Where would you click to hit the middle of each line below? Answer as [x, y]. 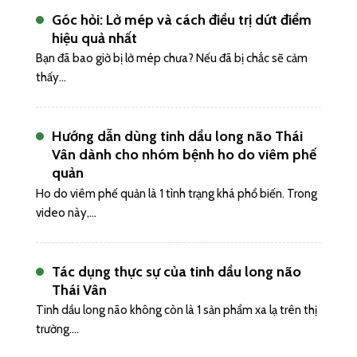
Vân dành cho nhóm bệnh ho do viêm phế [184, 155]
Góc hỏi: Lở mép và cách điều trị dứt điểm [182, 20]
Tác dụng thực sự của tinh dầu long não [177, 271]
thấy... [51, 78]
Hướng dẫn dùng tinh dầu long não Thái [177, 137]
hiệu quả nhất [94, 38]
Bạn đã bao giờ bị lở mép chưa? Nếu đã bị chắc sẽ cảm [172, 59]
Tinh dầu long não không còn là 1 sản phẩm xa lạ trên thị [177, 310]
